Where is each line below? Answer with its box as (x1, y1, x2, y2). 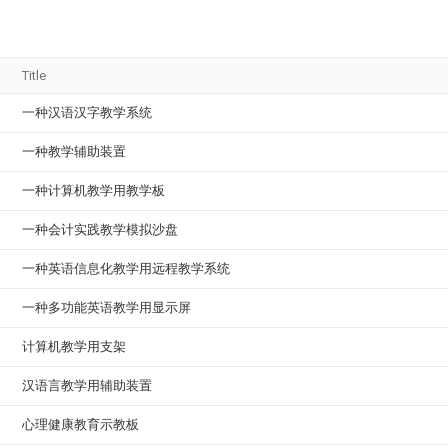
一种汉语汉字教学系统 (22, 105, 152, 120)
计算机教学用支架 (22, 339, 126, 354)
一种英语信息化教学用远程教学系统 (22, 261, 230, 276)
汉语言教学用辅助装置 (22, 378, 152, 393)
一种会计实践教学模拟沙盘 (22, 222, 178, 237)
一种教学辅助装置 (22, 144, 126, 159)
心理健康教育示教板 (22, 417, 139, 432)
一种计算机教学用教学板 (22, 183, 165, 198)
